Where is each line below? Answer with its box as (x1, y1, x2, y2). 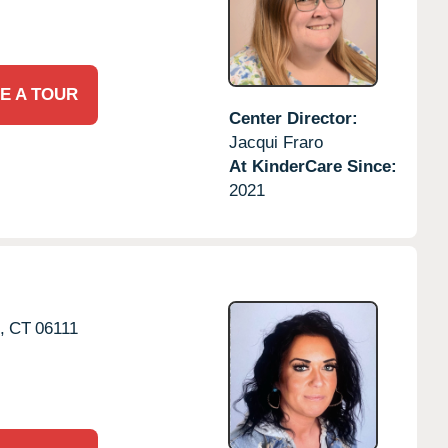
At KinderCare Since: (228, 156, 397, 176)
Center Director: (228, 108, 358, 128)
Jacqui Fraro (228, 132, 323, 152)
